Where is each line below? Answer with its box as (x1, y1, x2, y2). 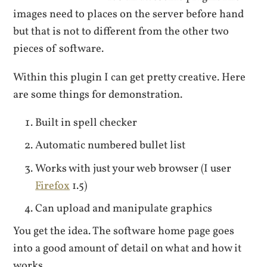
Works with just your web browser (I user (35, 160, 232, 176)
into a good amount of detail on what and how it (13, 240, 242, 256)
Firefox (35, 178, 70, 194)
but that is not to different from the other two (13, 24, 229, 40)
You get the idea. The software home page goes (13, 223, 235, 239)
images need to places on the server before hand (13, 7, 244, 23)
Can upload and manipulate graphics (35, 200, 213, 216)
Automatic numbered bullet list (35, 138, 186, 154)
